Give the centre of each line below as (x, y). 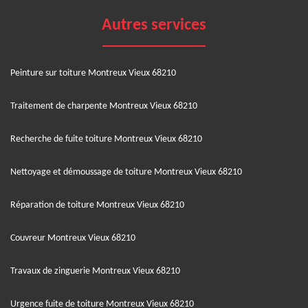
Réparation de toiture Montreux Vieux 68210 (97, 205)
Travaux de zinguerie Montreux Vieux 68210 (95, 271)
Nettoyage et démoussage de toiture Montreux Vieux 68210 (126, 172)
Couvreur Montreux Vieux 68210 (73, 238)
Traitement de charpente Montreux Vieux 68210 (104, 106)
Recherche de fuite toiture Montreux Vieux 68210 (106, 139)
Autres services (154, 25)
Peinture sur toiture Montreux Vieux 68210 (93, 73)
